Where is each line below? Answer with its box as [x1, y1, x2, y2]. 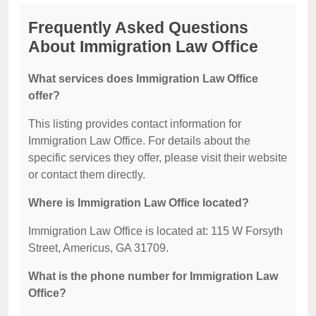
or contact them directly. [28, 168, 145, 181]
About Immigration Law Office [28, 37, 258, 56]
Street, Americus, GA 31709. [28, 241, 169, 254]
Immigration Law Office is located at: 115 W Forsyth [28, 224, 283, 237]
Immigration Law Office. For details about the [28, 134, 250, 147]
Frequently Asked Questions [28, 18, 248, 37]
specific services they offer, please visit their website [28, 151, 287, 164]
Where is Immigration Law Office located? [28, 196, 249, 209]
